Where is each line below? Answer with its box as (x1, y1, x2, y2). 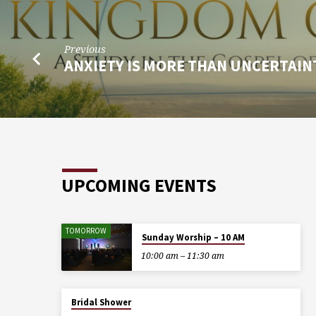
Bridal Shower (71, 296, 131, 309)
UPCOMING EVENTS (61, 174, 217, 197)
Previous (64, 42, 107, 56)
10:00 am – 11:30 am (140, 250, 224, 262)
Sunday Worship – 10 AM (141, 231, 245, 244)
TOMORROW (66, 226, 107, 236)
